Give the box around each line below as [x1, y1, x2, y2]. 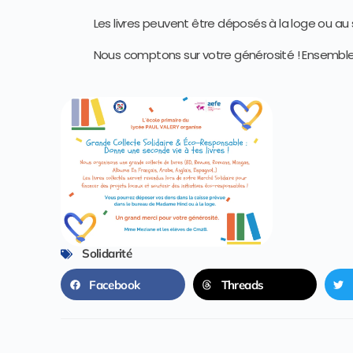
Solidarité [82, 246, 132, 262]
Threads [221, 277, 264, 292]
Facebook [89, 277, 140, 292]
